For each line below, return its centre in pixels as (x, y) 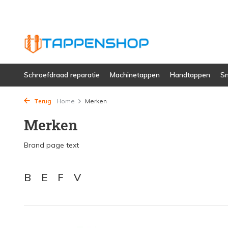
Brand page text (51, 145)
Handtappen (190, 75)
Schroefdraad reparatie (62, 75)
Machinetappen (135, 75)
